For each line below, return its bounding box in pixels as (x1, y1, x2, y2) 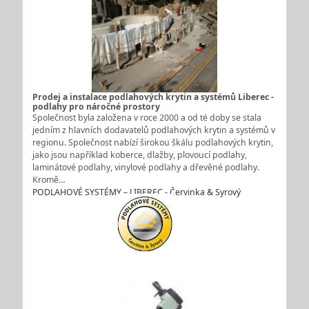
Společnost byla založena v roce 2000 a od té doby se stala (32, 112, 261, 124)
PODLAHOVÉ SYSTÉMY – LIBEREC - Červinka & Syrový (32, 186, 241, 199)
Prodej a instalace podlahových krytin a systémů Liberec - (32, 91, 274, 103)
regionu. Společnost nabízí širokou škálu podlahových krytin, (32, 137, 273, 149)
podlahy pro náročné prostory (32, 101, 160, 113)
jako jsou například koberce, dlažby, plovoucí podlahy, (32, 149, 247, 161)
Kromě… (32, 174, 66, 186)
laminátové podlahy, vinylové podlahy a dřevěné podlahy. (32, 161, 259, 174)
